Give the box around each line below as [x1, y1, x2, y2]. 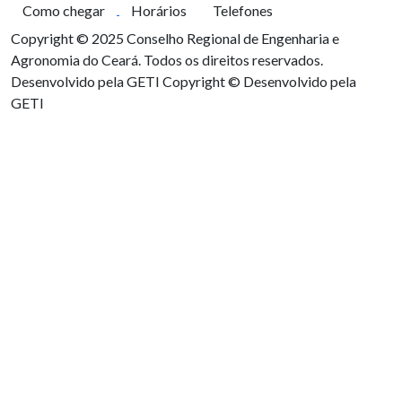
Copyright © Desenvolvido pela [162, 73, 356, 90]
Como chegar [22, 2, 105, 19]
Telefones [213, 2, 273, 19]
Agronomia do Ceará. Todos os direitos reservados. [11, 51, 323, 68]
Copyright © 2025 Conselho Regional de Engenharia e [11, 30, 339, 47]
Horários [131, 2, 187, 19]
